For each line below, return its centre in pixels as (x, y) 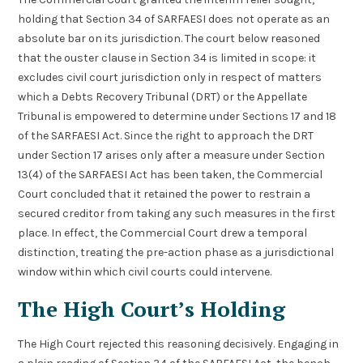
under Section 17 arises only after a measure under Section (172, 156)
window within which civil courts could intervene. (145, 272)
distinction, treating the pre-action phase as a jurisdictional (176, 253)
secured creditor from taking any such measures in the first (177, 214)
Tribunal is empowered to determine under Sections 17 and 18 (177, 117)
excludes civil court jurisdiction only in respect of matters (170, 78)
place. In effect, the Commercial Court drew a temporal (163, 233)
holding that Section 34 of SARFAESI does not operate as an (174, 19)
